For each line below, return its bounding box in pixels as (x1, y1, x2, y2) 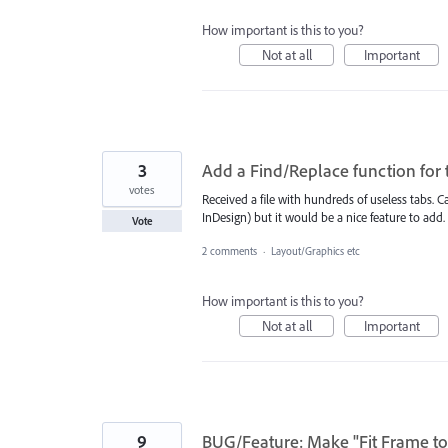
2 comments (202, 243, 257, 258)
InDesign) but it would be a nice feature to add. (202, 208, 445, 225)
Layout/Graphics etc (271, 243, 360, 258)
